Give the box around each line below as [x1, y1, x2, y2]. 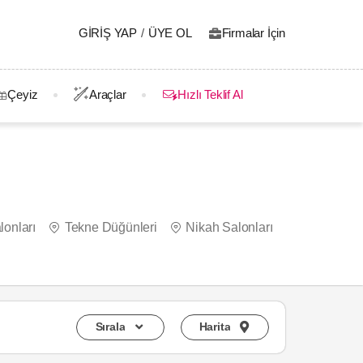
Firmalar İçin [221, 26, 285, 40]
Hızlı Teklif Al [177, 88, 243, 101]
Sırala [95, 320, 126, 333]
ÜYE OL [147, 26, 192, 40]
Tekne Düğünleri [64, 220, 157, 234]
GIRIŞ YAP [78, 26, 138, 40]
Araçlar [89, 88, 126, 101]
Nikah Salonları [186, 220, 273, 234]
